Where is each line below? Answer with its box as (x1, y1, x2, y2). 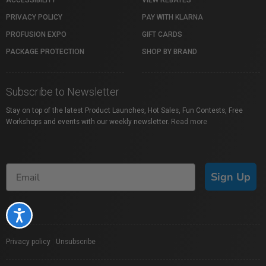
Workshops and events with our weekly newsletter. (6, 118, 171, 126)
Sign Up (211, 169, 251, 184)
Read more (171, 118, 207, 126)
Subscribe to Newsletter (6, 85, 119, 98)
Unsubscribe (56, 237, 96, 246)
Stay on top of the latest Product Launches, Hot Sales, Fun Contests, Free (6, 106, 243, 115)
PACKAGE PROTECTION (6, 47, 84, 56)
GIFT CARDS (142, 30, 182, 39)
